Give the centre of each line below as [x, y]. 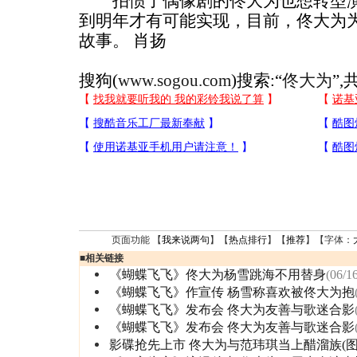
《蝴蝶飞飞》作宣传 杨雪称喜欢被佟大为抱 [231, 292]
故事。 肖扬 [122, 41]
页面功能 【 [137, 240]
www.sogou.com [174, 80]
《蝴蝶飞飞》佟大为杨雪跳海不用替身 [217, 275]
